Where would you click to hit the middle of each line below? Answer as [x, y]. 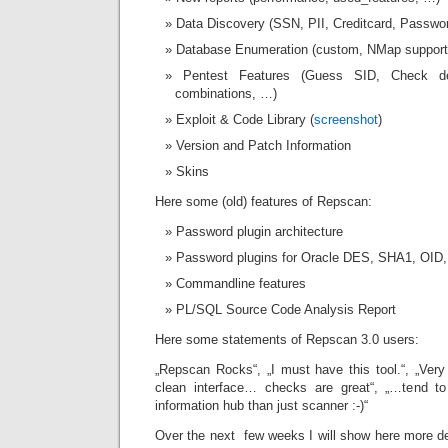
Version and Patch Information [263, 145]
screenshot [346, 119]
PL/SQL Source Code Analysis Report [286, 309]
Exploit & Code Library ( [245, 119]
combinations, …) [226, 93]
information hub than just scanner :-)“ [261, 405]
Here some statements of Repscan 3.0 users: [287, 339]
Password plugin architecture [259, 231]
